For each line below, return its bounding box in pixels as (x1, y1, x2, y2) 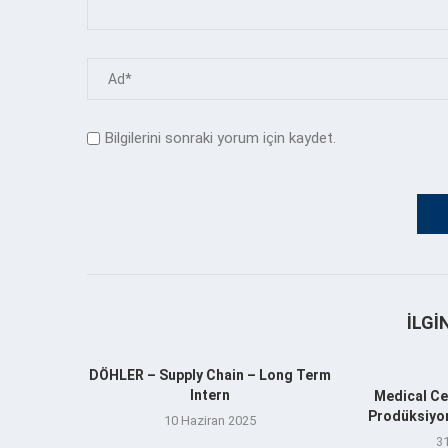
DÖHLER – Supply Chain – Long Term (89, 366, 332, 383)
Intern (190, 386, 231, 403)
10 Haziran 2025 (164, 412, 257, 428)
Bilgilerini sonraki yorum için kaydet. (105, 128, 336, 147)
